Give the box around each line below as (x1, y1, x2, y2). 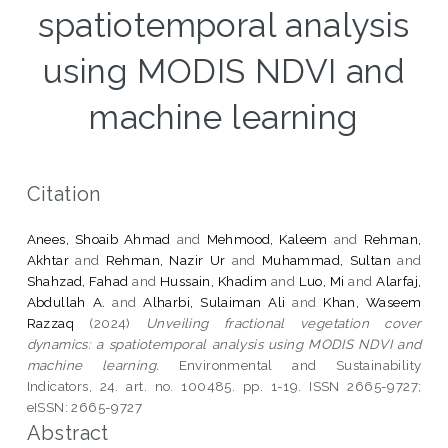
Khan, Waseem (323, 293, 422, 310)
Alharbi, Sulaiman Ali (143, 293, 286, 310)
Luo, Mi (298, 272, 345, 289)
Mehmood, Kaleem (206, 230, 328, 247)
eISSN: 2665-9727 (26, 398, 143, 415)
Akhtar (26, 251, 70, 268)
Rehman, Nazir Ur (105, 251, 226, 268)
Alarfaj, (376, 272, 422, 289)
